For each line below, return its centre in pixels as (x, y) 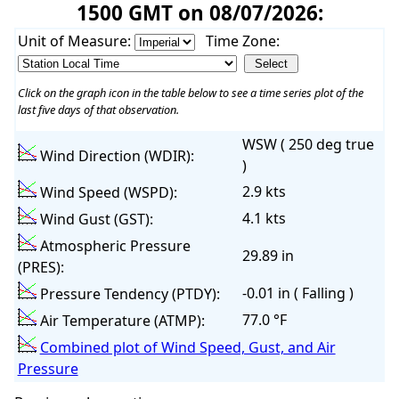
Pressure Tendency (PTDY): (128, 294)
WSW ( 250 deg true (308, 145)
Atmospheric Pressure (113, 246)
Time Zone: (242, 41)
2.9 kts (264, 192)
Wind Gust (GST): (94, 220)
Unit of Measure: (76, 41)
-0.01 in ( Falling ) (297, 293)
